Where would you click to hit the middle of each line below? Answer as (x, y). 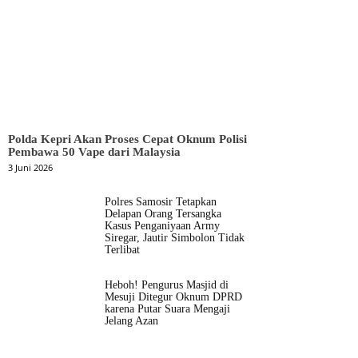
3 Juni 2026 (30, 167)
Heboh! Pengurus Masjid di (167, 284)
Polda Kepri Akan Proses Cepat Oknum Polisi (127, 139)
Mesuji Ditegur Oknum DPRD (173, 296)
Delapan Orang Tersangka (163, 213)
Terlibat (122, 249)
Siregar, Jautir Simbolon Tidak (175, 237)
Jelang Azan (131, 320)
